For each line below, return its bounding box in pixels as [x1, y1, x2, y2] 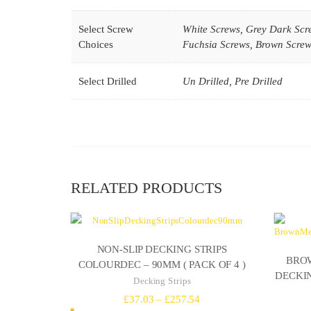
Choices [78, 39, 113, 51]
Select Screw [78, 24, 133, 35]
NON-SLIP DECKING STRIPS [96, 243, 227, 255]
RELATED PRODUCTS [71, 178, 222, 196]
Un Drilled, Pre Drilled [183, 76, 283, 87]
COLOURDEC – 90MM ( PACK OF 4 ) [78, 258, 246, 269]
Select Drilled [78, 76, 137, 87]
